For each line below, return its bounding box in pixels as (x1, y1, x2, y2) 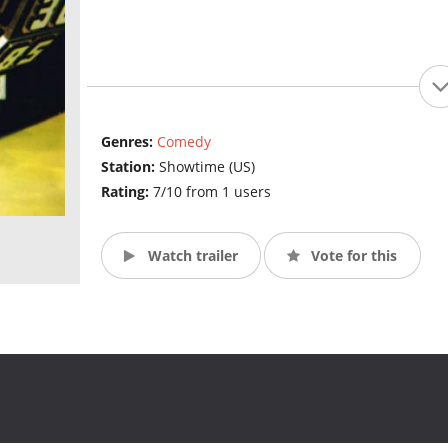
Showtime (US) (158, 157, 255, 177)
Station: (100, 157, 159, 177)
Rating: (100, 182, 153, 202)
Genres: (100, 132, 157, 152)
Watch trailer (143, 245, 238, 265)
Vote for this (307, 245, 398, 265)
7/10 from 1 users (152, 182, 271, 202)
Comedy (156, 132, 211, 152)
